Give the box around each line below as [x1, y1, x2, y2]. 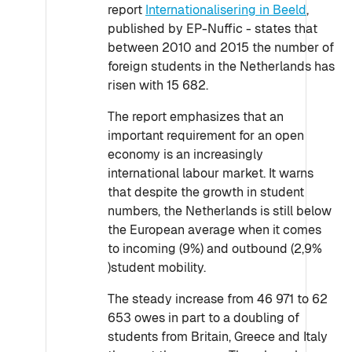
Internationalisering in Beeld [145, 2, 306, 18]
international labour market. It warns [108, 165, 313, 181]
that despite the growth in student [108, 184, 304, 200]
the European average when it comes [108, 222, 321, 238]
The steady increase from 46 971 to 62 [108, 291, 328, 307]
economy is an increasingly [108, 146, 263, 163]
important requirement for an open [108, 127, 304, 144]
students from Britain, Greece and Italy [108, 328, 328, 345]
